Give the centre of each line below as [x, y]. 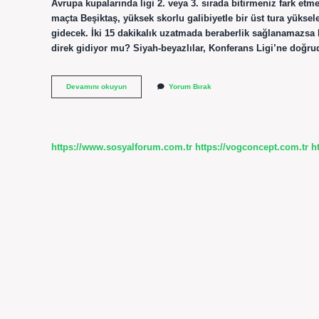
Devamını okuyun [96, 87]
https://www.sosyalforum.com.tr [122, 147]
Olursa [138, 106]
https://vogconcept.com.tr [252, 147]
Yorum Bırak [190, 87]
